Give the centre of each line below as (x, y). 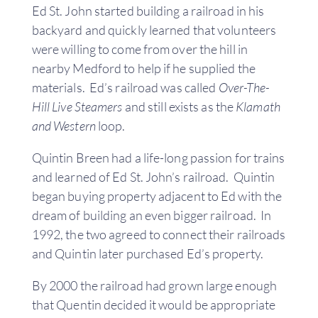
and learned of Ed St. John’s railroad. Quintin (153, 176)
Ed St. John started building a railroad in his (148, 10)
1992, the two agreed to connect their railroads (159, 234)
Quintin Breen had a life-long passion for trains (158, 157)
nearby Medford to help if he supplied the (143, 68)
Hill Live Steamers (77, 106)
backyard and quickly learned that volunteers (154, 29)
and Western (64, 125)
